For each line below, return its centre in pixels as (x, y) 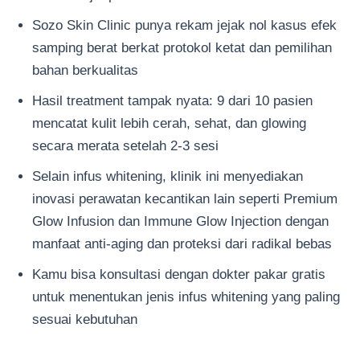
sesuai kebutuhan (85, 319)
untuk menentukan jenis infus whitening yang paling (186, 296)
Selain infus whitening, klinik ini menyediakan (168, 176)
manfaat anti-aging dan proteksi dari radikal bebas (182, 243)
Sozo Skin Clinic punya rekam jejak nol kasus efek (184, 25)
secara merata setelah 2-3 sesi (125, 145)
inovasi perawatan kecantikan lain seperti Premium (185, 198)
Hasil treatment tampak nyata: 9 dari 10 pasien (172, 100)
